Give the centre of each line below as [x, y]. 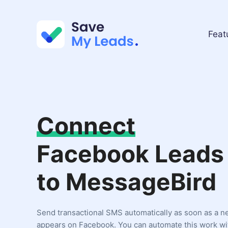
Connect [86, 126]
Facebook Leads [130, 154]
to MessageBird [126, 182]
